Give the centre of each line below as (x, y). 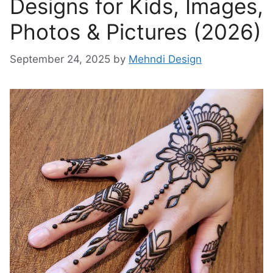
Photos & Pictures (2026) (136, 32)
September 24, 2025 (60, 59)
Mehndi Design (165, 59)
